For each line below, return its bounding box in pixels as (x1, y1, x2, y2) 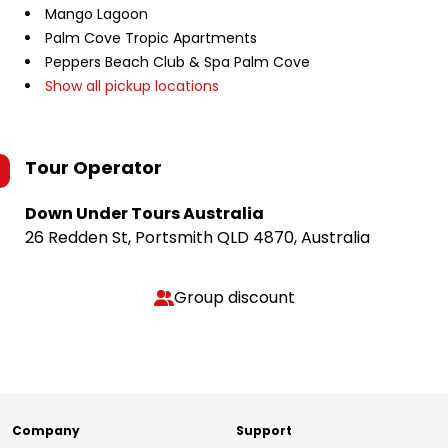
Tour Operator (25, 155, 162, 180)
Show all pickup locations (45, 76, 219, 96)
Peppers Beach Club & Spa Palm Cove (45, 52, 310, 72)
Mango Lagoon (45, 4, 148, 24)
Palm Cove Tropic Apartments (45, 28, 257, 48)
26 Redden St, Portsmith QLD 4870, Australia (25, 226, 370, 249)
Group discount (173, 286, 295, 309)
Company (12, 422, 80, 439)
